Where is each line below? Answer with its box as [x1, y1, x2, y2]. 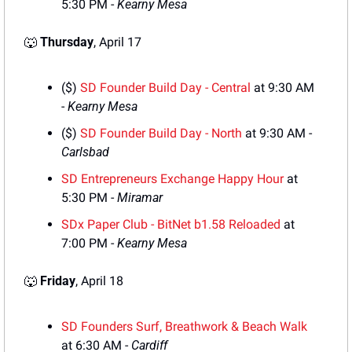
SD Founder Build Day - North [80, 126, 242, 141]
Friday [40, 273, 75, 289]
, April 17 [93, 35, 141, 50]
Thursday [40, 35, 93, 50]
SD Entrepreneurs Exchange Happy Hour [61, 171, 284, 187]
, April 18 [75, 273, 123, 289]
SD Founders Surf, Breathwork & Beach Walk [61, 319, 307, 335]
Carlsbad [61, 145, 109, 160]
